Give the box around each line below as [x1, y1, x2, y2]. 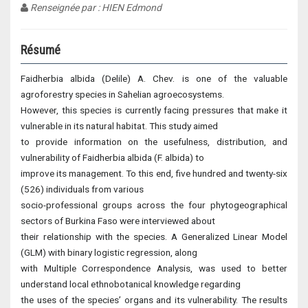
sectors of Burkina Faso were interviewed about [21, 215, 215, 226]
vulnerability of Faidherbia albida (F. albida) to [21, 152, 204, 163]
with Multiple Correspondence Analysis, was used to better [21, 263, 287, 274]
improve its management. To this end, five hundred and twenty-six [21, 168, 287, 179]
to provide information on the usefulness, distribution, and [21, 136, 287, 147]
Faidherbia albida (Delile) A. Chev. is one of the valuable [21, 73, 287, 84]
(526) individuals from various [21, 184, 144, 195]
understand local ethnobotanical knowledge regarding [21, 278, 241, 289]
